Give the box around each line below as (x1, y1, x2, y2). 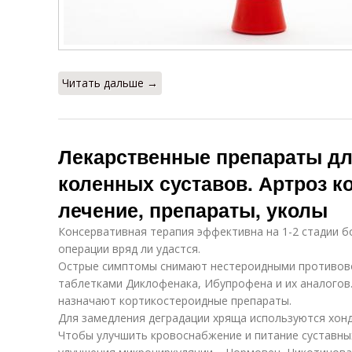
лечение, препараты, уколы (58, 196, 328, 224)
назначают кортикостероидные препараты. (58, 293, 291, 308)
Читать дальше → (62, 75, 158, 90)
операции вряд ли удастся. (58, 241, 200, 256)
